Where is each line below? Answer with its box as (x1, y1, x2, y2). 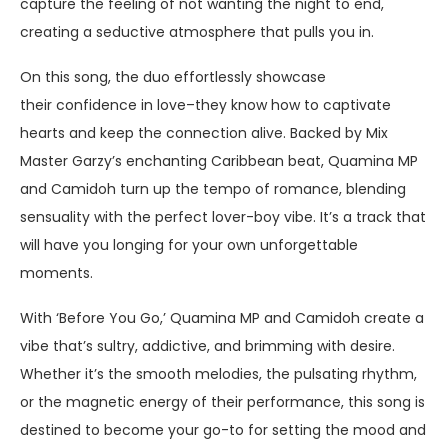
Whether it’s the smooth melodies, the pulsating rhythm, (20, 363, 417, 384)
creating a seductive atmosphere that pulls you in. (20, 21, 374, 42)
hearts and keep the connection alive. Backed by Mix (20, 122, 388, 143)
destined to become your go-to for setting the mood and (20, 419, 426, 440)
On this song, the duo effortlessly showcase (20, 66, 326, 87)
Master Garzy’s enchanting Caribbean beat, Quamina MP (20, 150, 418, 171)
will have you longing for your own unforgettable (20, 234, 358, 255)
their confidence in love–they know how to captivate (20, 94, 391, 115)
